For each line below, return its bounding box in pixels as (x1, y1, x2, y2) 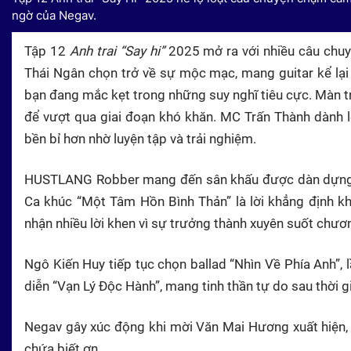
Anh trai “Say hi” (69, 42, 165, 59)
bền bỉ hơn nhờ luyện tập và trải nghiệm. (24, 130, 256, 147)
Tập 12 (24, 42, 70, 59)
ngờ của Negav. (12, 7, 96, 23)
